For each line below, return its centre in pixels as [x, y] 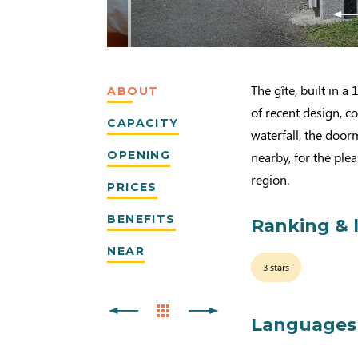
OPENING [139, 155]
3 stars [276, 267]
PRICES [132, 187]
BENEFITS [141, 219]
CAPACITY [143, 123]
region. [270, 179]
